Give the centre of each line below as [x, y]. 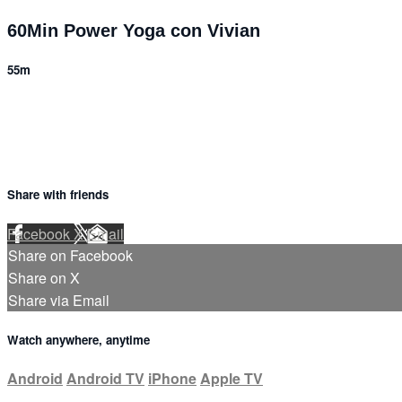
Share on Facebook [70, 255]
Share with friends [58, 195]
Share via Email [59, 300]
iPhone [172, 378]
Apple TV [232, 378]
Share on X [44, 277]
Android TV [105, 378]
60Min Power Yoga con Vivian [134, 30]
